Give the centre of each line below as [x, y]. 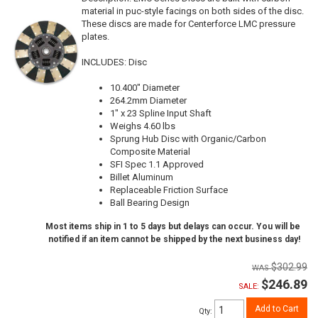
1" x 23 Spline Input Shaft [161, 114]
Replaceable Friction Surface [169, 190]
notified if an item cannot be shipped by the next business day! [174, 240]
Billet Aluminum [142, 177]
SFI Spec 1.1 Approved [157, 165]
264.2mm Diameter [148, 101]
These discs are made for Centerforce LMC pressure [188, 24]
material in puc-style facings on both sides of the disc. [193, 11]
